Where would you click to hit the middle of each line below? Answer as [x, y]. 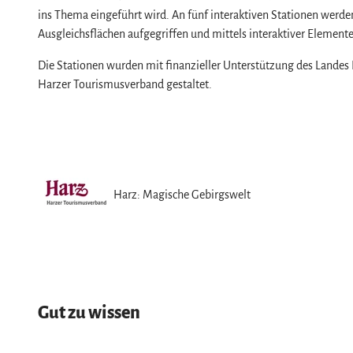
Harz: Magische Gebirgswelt [182, 194]
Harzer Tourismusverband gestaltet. [126, 84]
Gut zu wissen [89, 312]
